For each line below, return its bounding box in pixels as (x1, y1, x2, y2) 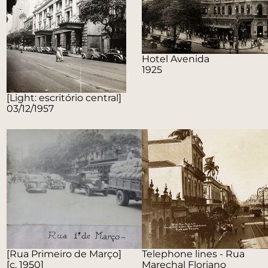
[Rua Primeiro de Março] (7, 248, 122, 260)
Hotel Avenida (141, 53, 209, 65)
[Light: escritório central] (7, 92, 122, 103)
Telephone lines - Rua (141, 248, 245, 260)
